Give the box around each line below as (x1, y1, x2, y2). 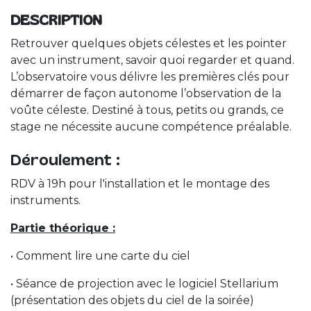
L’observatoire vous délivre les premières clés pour (10, 70, 289, 84)
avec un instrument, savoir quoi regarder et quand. (10, 53, 297, 67)
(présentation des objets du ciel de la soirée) (10, 294, 254, 308)
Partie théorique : (10, 221, 115, 235)
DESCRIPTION (10, 12, 102, 29)
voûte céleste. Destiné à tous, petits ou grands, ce (10, 103, 284, 117)
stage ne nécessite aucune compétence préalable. (10, 120, 292, 134)
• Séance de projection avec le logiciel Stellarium (10, 277, 278, 291)
